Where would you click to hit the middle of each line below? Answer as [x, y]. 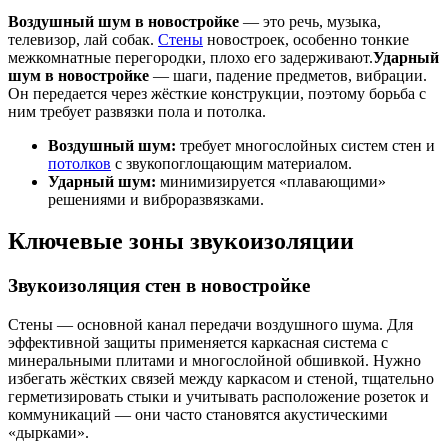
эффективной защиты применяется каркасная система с [198, 343]
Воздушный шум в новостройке [123, 21]
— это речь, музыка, [310, 21]
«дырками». [48, 433]
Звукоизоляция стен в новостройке [159, 286]
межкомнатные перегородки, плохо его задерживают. [190, 57]
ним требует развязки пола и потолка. [137, 111]
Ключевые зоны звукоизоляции [181, 241]
